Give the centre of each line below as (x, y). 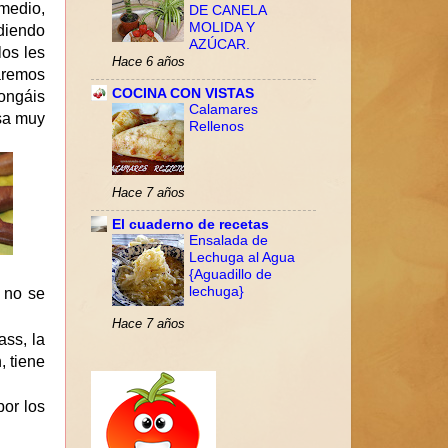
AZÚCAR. (219, 44)
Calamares (223, 110)
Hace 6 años (148, 61)
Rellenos (216, 127)
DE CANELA (227, 10)
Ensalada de (228, 241)
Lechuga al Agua (242, 258)
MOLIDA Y (222, 27)
